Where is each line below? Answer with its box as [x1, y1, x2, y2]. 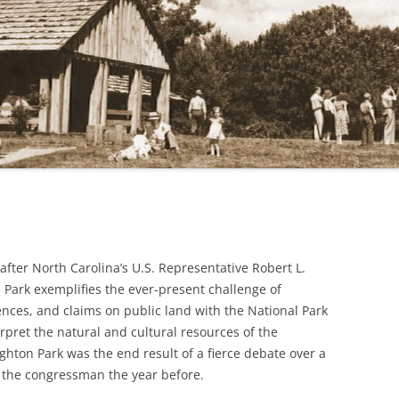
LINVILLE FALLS [44, 7, 114, 20]
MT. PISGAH [44, 117, 98, 130]
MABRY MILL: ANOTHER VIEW [44, 80, 178, 94]
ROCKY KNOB [44, 153, 106, 167]
